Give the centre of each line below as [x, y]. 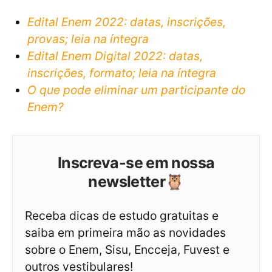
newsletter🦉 [136, 182]
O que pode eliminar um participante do [136, 90]
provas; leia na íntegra [88, 39]
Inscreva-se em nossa [136, 163]
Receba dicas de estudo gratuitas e [122, 216]
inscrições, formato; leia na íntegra [122, 73]
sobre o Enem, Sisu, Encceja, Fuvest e [127, 250]
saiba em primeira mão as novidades [125, 233]
